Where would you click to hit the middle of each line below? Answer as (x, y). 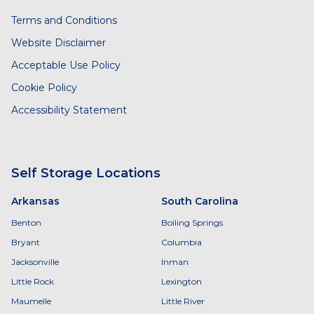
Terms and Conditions (64, 20)
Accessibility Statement (69, 110)
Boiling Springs (192, 223)
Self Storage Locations (86, 173)
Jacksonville (35, 262)
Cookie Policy (44, 88)
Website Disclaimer (59, 43)
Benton (26, 223)
